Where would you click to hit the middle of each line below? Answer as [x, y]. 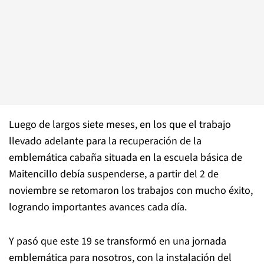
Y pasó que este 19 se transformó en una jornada [118, 241]
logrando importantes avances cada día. [98, 207]
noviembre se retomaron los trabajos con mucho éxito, [131, 191]
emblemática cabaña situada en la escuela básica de [126, 158]
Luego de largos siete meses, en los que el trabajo [120, 125]
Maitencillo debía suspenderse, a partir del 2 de [114, 174]
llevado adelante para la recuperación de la [105, 141]
